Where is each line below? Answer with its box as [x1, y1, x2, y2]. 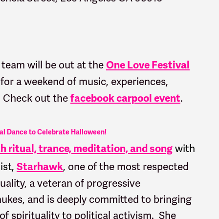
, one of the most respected [63, 159, 189, 173]
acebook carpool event [74, 91, 180, 105]
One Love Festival [106, 58, 190, 71]
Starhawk [17, 160, 63, 173]
